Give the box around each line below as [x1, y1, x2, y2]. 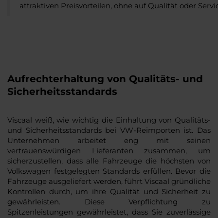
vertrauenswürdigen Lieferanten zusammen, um [7, 145, 211, 155]
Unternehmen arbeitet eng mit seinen [7, 135, 211, 145]
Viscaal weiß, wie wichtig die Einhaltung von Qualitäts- [7, 115, 211, 125]
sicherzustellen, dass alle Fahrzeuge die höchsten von [7, 156, 211, 165]
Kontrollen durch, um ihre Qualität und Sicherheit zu [7, 186, 211, 196]
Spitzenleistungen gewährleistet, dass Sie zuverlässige [7, 207, 211, 217]
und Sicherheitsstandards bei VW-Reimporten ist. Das [7, 125, 211, 135]
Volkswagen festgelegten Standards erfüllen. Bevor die [7, 166, 211, 176]
